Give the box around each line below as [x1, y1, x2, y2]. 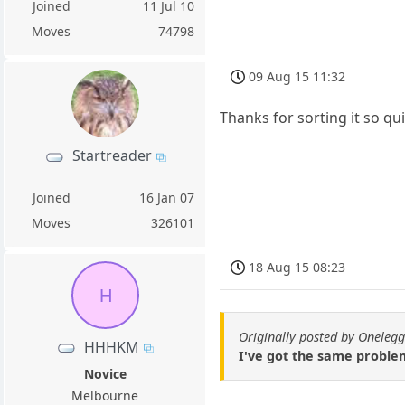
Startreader [71, 146, 152, 166]
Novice [83, 364, 127, 382]
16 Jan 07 [139, 188, 195, 206]
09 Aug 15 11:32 [249, 68, 346, 86]
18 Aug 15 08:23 [249, 259, 346, 277]
